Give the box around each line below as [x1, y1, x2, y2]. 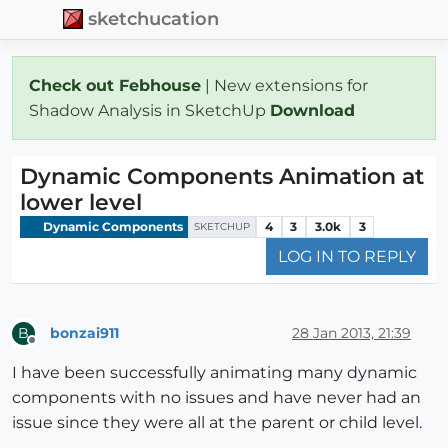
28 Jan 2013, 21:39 [292, 323, 411, 342]
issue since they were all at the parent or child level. [12, 413, 422, 433]
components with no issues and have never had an [12, 388, 421, 408]
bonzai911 [50, 323, 119, 342]
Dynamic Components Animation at [20, 162, 424, 190]
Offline [31, 341, 70, 357]
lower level [20, 188, 142, 216]
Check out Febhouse [29, 75, 201, 95]
